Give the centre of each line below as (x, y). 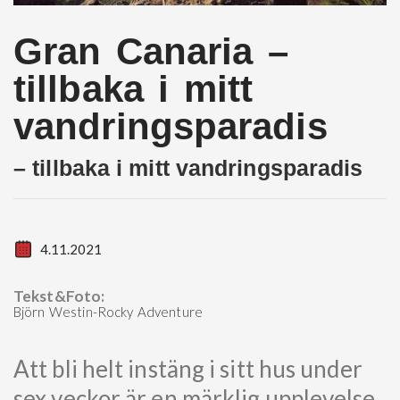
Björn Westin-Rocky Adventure (108, 311)
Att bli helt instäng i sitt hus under (188, 368)
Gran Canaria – (151, 51)
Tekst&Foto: (59, 296)
